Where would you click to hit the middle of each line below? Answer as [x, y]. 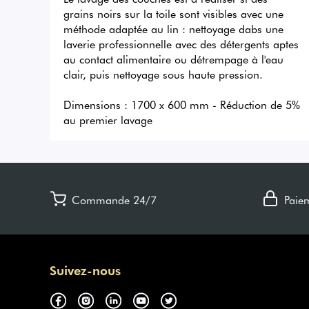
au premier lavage [108, 120]
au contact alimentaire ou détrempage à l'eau [173, 59]
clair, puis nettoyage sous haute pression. [165, 74]
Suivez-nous [85, 270]
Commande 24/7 [114, 200]
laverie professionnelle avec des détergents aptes [181, 44]
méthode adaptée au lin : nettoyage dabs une [173, 29]
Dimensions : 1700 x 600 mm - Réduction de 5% [182, 104]
